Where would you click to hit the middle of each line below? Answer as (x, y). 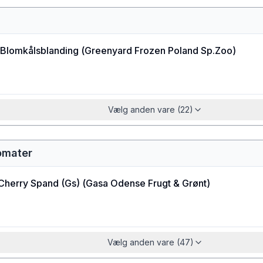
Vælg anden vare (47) (150, 242)
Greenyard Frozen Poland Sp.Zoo (159, 50)
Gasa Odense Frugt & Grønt (146, 183)
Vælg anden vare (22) (150, 109)
